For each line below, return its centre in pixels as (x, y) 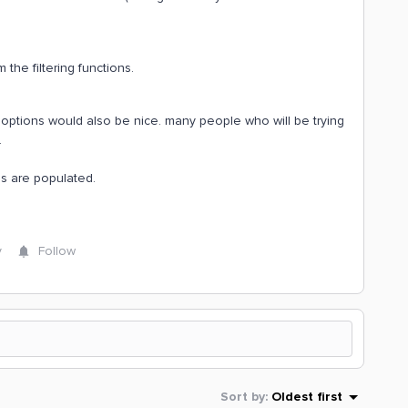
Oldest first (307, 397)
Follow (57, 251)
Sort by (243, 397)
